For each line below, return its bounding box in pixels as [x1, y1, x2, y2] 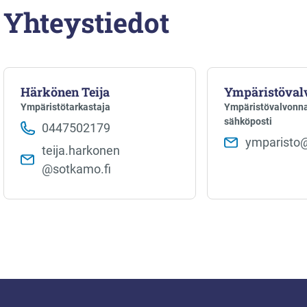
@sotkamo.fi [42, 162, 111, 177]
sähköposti [224, 116, 273, 127]
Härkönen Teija [21, 84, 110, 101]
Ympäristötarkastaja [21, 101, 110, 113]
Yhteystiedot [3, 4, 169, 41]
